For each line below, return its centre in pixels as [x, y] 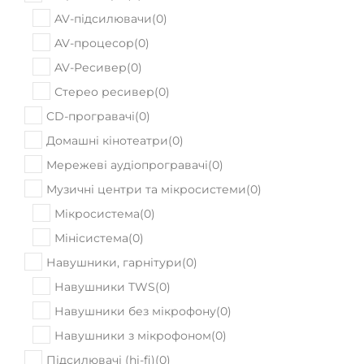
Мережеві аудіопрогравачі [127, 124]
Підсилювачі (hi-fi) [101, 319]
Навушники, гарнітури [114, 222]
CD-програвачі [91, 76]
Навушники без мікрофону [135, 271]
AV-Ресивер [91, 27]
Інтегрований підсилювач [132, 344]
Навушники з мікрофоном [133, 295]
